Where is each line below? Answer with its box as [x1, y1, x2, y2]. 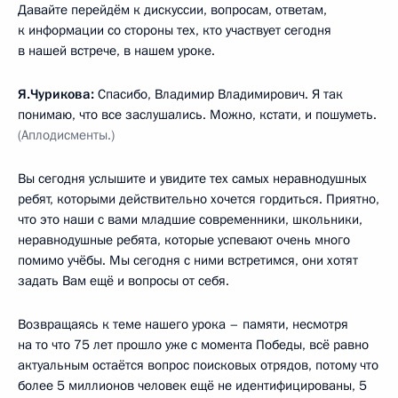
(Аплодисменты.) [18, 125, 115, 144]
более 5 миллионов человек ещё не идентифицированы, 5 [18, 376, 367, 394]
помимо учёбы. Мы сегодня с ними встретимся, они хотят [18, 251, 358, 269]
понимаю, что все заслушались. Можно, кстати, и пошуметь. [18, 105, 377, 123]
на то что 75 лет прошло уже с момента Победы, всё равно [18, 335, 369, 354]
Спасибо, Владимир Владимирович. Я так [98, 84, 343, 103]
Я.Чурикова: [18, 84, 98, 103]
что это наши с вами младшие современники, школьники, [18, 210, 362, 228]
